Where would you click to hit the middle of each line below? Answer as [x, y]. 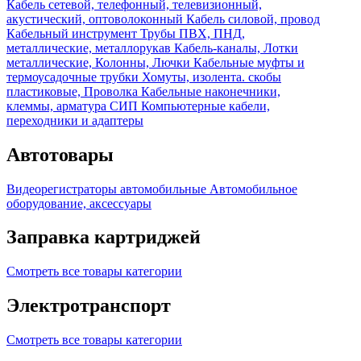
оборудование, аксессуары [79, 203]
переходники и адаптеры [75, 120]
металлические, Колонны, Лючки [100, 62]
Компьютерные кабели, [205, 106]
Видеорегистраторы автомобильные [108, 189]
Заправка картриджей [104, 237]
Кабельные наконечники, [211, 91]
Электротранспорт [89, 306]
